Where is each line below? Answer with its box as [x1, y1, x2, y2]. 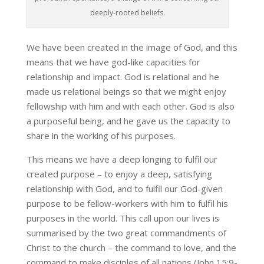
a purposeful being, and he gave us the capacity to [26, 115, 230, 127]
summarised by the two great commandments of [26, 227, 226, 239]
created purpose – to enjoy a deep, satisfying [26, 168, 212, 180]
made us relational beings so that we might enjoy [26, 85, 226, 98]
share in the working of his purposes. [26, 130, 176, 142]
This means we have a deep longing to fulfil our [26, 153, 217, 166]
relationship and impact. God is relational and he [26, 71, 219, 83]
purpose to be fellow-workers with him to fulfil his [26, 197, 228, 210]
